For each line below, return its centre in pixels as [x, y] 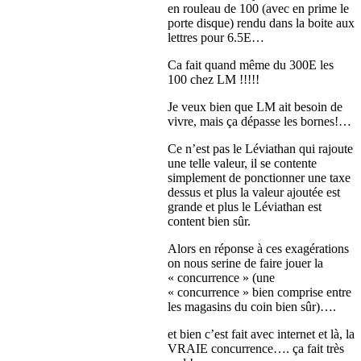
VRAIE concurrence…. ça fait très [256, 349]
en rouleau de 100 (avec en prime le [258, 9]
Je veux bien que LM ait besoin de [255, 107]
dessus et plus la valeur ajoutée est [254, 193]
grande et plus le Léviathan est [245, 207]
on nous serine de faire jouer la [245, 263]
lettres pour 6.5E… [216, 38]
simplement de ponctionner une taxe [259, 178]
